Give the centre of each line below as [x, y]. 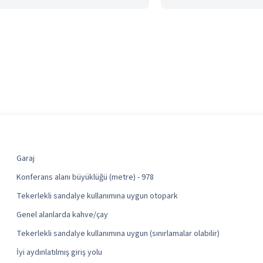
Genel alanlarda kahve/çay [62, 215]
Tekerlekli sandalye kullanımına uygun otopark [97, 196]
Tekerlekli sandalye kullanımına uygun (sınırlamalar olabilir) [118, 234]
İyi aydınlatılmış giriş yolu [59, 252]
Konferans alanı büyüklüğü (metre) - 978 [85, 177]
